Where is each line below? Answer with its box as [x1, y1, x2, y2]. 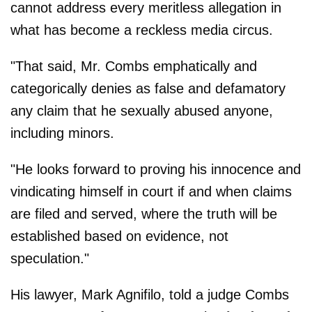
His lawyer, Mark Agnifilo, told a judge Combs [10, 286, 289, 302]
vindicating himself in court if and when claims [10, 183, 292, 199]
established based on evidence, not [10, 228, 228, 244]
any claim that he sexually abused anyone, [10, 102, 273, 118]
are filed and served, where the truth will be [10, 205, 277, 221]
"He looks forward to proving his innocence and [10, 161, 301, 177]
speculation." [10, 250, 89, 266]
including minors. [10, 125, 114, 141]
